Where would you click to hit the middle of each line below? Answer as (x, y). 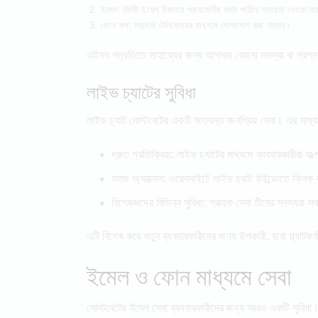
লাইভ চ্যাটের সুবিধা (141, 91)
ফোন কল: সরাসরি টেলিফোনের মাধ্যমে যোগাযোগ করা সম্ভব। (196, 25)
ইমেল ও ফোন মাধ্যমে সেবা (189, 274)
